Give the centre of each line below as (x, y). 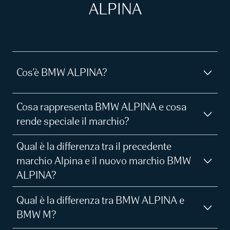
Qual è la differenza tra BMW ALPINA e (100, 200)
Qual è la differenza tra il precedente (94, 146)
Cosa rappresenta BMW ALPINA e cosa (101, 107)
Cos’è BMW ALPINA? (62, 72)
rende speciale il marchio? (73, 121)
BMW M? (36, 215)
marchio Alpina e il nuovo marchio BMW (104, 161)
